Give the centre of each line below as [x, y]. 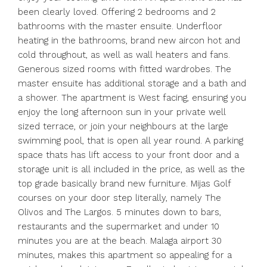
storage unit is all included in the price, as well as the [131, 169]
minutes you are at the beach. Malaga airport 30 [120, 241]
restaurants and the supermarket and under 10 [119, 226]
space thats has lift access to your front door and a [128, 155]
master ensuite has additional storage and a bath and [132, 83]
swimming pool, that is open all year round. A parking [131, 141]
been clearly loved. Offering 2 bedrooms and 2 [117, 12]
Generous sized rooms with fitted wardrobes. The [125, 69]
